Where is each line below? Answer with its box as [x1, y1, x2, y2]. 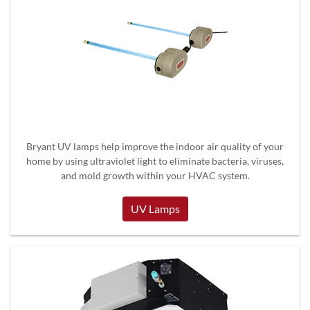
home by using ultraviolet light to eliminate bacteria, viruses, [26, 154, 284, 167]
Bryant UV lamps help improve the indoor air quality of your [26, 140, 284, 152]
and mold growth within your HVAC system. [60, 169, 250, 181]
